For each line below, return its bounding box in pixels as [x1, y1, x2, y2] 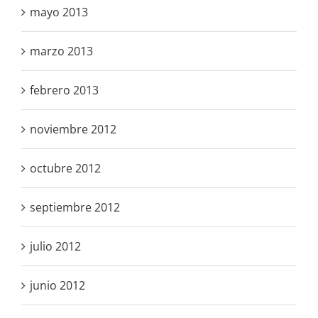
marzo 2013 [30, 43, 93, 59]
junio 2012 [30, 277, 85, 293]
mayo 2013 [30, 4, 88, 20]
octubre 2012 [30, 160, 101, 176]
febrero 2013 [30, 82, 99, 98]
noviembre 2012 [30, 121, 116, 137]
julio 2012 [30, 238, 81, 254]
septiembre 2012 [30, 199, 120, 215]
